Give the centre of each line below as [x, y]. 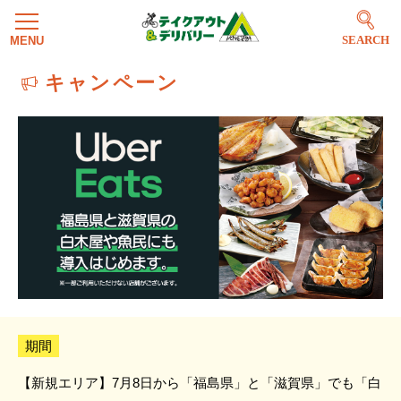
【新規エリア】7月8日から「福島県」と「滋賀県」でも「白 [200, 383]
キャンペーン [112, 83]
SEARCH [365, 40]
